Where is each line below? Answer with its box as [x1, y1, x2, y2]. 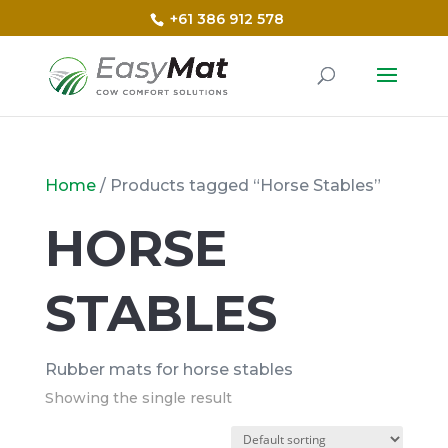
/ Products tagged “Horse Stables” [95, 176, 381, 195]
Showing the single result [44, 389, 232, 407]
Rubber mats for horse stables [44, 360, 293, 379]
